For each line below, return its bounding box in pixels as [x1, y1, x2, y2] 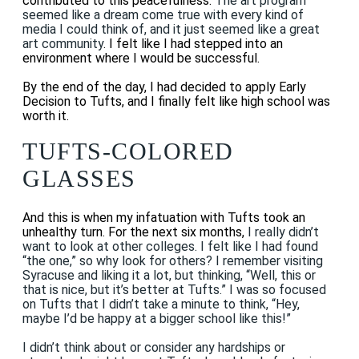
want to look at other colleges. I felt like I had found [22, 238, 318, 254]
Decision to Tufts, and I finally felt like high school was [22, 94, 330, 110]
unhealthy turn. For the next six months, [22, 224, 248, 240]
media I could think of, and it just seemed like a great [22, 22, 320, 38]
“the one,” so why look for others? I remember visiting [22, 252, 323, 268]
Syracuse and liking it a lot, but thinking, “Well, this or [22, 267, 316, 283]
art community [22, 36, 103, 52]
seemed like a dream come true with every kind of [22, 7, 304, 23]
